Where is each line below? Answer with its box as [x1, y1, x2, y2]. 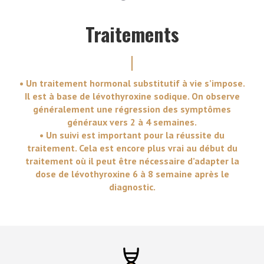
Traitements [85, 20, 179, 48]
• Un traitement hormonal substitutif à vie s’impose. [19, 77, 245, 89]
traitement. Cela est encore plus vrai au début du [27, 142, 237, 154]
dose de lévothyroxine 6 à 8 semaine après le [35, 168, 229, 180]
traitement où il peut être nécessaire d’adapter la [25, 155, 239, 167]
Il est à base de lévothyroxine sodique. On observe [24, 90, 240, 102]
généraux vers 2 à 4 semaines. [67, 116, 197, 128]
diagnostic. [108, 181, 156, 193]
